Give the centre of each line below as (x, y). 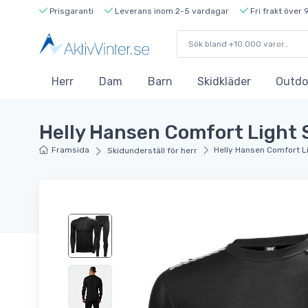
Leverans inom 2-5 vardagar (171, 11)
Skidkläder (224, 82)
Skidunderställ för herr (152, 151)
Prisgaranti (70, 11)
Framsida (71, 150)
